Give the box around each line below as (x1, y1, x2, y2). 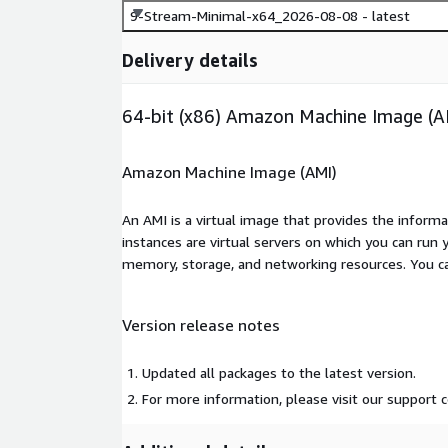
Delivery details (122, 49, 258, 72)
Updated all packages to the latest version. (142, 363, 416, 381)
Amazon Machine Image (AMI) (122, 161, 337, 182)
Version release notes (122, 315, 280, 336)
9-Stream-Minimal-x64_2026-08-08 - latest (130, 7, 410, 25)
